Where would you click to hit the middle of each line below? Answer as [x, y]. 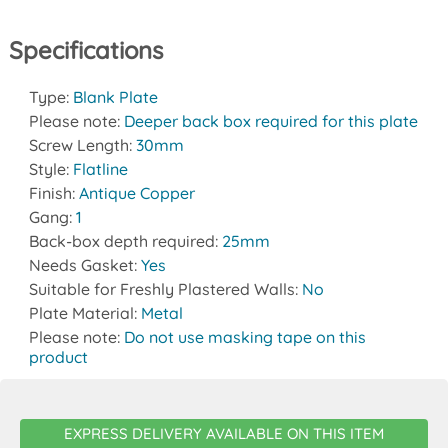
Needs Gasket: [84, 265]
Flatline [100, 169]
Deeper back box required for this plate [270, 121]
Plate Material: [84, 313]
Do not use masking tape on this [244, 337]
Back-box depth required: [125, 241]
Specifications [85, 50]
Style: [50, 169]
